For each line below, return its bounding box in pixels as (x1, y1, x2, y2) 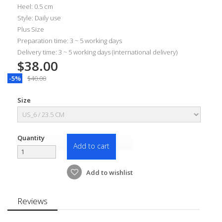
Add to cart (73, 141, 110, 151)
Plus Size (17, 24, 44, 34)
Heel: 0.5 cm (17, 1, 53, 11)
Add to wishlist (85, 167, 133, 177)
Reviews (17, 195, 48, 207)
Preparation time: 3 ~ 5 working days (17, 36, 122, 45)
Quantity (17, 133, 45, 142)
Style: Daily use (17, 13, 61, 22)
